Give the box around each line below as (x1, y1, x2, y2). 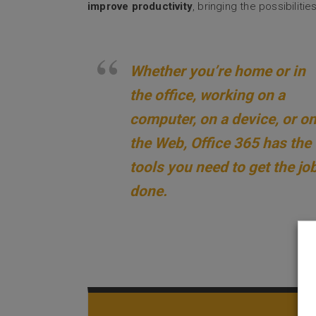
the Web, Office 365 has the (130, 135, 311, 152)
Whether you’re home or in (130, 63, 305, 80)
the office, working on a (130, 87, 285, 104)
